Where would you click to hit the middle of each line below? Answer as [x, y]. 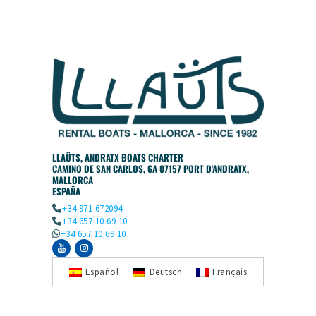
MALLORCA [73, 180]
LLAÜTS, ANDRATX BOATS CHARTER [118, 157]
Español [102, 272]
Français [230, 272]
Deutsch [166, 272]
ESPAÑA [66, 191]
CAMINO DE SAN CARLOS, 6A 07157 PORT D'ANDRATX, [151, 168]
